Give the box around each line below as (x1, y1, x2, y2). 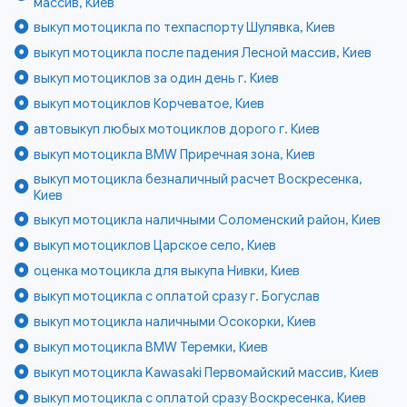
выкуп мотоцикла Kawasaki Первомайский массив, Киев (34, 363, 380, 381)
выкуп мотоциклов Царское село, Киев (34, 236, 277, 253)
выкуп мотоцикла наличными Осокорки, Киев (34, 313, 317, 330)
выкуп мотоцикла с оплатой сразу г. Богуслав (34, 287, 321, 304)
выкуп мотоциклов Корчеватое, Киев (34, 94, 265, 112)
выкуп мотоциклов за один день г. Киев (34, 69, 280, 86)
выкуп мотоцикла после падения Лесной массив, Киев (34, 44, 372, 61)
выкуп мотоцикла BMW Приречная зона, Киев (34, 145, 316, 163)
